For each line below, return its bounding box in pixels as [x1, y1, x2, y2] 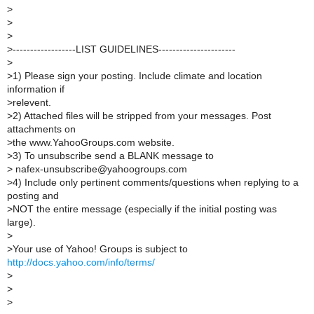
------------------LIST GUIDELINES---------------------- [13, 43, 235, 55]
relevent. [13, 97, 51, 108]
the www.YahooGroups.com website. [13, 137, 175, 148]
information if [7, 83, 64, 95]
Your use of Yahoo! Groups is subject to [13, 243, 188, 254]
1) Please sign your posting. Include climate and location [13, 70, 262, 81]
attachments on [7, 123, 76, 135]
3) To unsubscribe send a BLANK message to [13, 150, 214, 161]
